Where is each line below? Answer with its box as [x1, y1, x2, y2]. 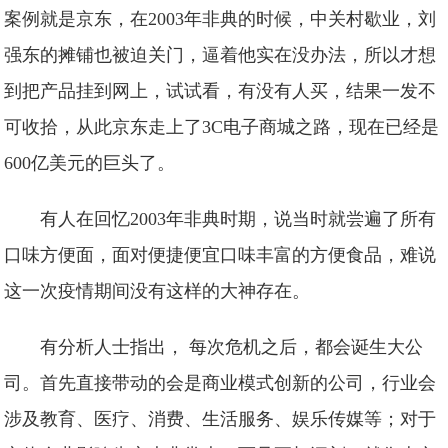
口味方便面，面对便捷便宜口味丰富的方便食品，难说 [4, 245, 437, 265]
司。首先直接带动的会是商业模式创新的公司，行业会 [4, 373, 437, 393]
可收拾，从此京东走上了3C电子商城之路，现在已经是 [4, 117, 440, 137]
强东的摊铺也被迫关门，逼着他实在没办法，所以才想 [4, 45, 437, 65]
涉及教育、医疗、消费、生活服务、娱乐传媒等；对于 [4, 409, 437, 429]
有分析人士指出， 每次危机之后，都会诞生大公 [40, 337, 424, 357]
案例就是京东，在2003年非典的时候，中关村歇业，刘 [4, 9, 437, 29]
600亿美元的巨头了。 [4, 153, 176, 173]
